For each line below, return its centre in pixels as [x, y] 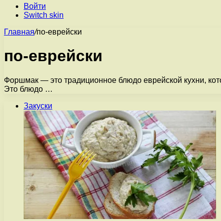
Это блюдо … [28, 89]
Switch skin [44, 15]
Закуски [38, 106]
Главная [19, 32]
